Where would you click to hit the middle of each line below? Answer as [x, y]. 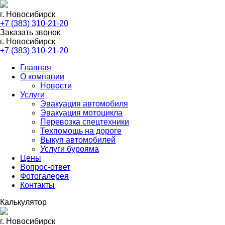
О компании [42, 77]
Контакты [37, 185]
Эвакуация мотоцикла [81, 113]
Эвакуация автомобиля [84, 104]
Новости [56, 86]
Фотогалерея [44, 176]
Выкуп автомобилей [78, 140]
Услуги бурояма [70, 149]
